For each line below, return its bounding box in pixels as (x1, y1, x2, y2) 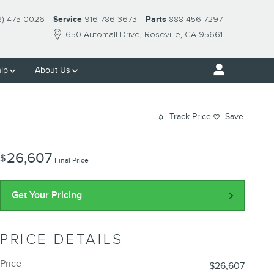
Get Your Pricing (11, 189, 82, 202)
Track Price (169, 111, 211, 122)
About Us (35, 65, 70, 75)
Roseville (144, 29, 180, 40)
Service (53, 14, 82, 24)
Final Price (54, 156, 89, 165)
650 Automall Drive (65, 29, 140, 40)
